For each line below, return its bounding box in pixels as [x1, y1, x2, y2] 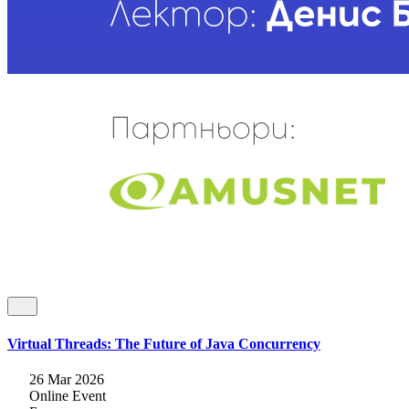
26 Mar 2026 [29, 371, 104, 387]
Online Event [29, 387, 106, 404]
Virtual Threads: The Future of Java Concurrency [7, 335, 320, 351]
